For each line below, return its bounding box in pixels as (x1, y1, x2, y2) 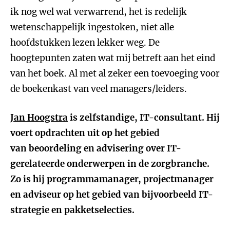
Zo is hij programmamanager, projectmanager (10, 174, 214, 185)
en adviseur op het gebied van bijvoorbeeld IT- (10, 189, 213, 200)
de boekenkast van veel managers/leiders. (10, 83, 187, 94)
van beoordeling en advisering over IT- (10, 143, 181, 154)
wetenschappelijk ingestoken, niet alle (10, 22, 174, 33)
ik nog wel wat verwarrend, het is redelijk (10, 6, 187, 17)
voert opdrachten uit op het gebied (10, 127, 160, 139)
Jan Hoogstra (10, 112, 68, 123)
